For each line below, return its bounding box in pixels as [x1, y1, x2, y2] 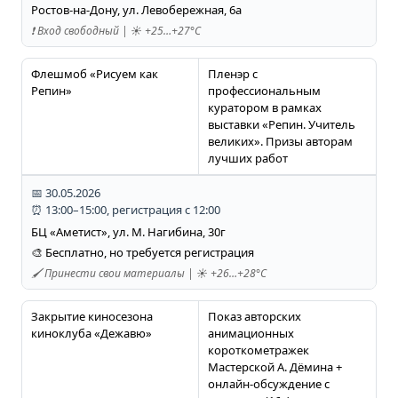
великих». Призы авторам [207, 133, 353, 150]
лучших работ [207, 150, 288, 167]
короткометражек [207, 342, 309, 359]
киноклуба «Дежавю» [30, 325, 152, 342]
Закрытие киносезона [30, 308, 153, 325]
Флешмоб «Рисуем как [30, 66, 158, 83]
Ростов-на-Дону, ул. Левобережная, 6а [30, 2, 242, 19]
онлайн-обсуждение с [207, 376, 330, 393]
